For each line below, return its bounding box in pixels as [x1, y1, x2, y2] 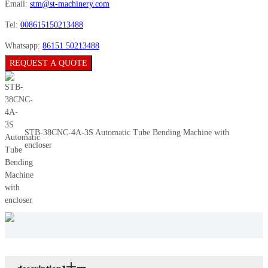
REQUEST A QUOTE [10, 59, 87, 68]
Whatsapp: [5, 41, 42, 51]
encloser [25, 141, 52, 150]
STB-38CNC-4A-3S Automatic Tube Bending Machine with [25, 128, 229, 138]
